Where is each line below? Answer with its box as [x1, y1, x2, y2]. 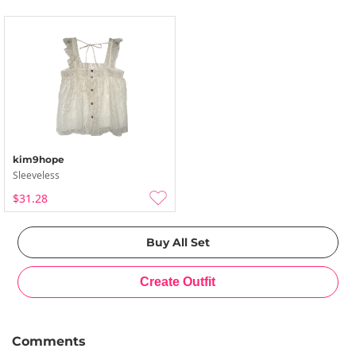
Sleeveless [13, 168, 60, 182]
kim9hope [13, 153, 64, 165]
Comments [12, 334, 86, 349]
